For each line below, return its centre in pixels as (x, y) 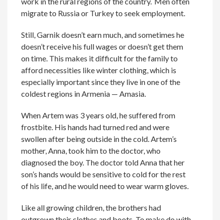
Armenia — (100, 93)
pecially (42, 82)
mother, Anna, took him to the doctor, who (91, 150)
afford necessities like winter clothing (84, 70)
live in (135, 82)
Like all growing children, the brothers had (91, 207)
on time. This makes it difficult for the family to (100, 58)
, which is (162, 70)
